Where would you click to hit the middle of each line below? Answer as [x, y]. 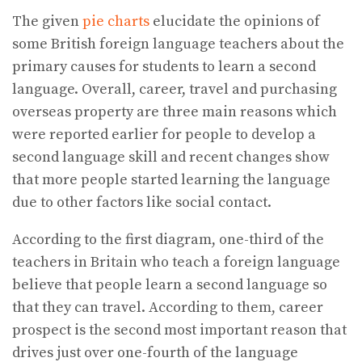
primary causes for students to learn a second [164, 66]
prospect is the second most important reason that [179, 330]
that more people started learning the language [171, 179]
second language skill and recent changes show [171, 157]
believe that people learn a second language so [170, 284]
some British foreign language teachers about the [178, 44]
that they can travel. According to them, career [168, 307]
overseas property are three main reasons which [175, 112]
